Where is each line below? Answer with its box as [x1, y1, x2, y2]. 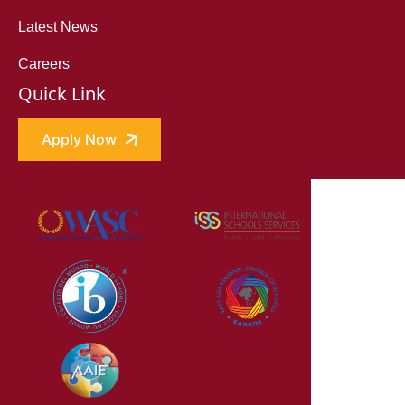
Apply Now [41, 130, 120, 149]
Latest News [18, 19, 98, 35]
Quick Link [18, 81, 106, 107]
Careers [18, 56, 70, 72]
